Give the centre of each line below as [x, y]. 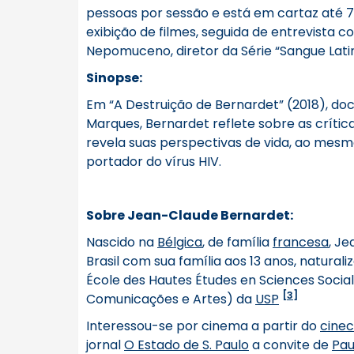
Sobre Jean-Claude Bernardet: [190, 215]
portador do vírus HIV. [154, 162]
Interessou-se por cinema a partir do [203, 326]
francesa [301, 242]
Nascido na [122, 242]
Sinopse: [114, 78]
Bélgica [180, 242]
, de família [237, 242]
